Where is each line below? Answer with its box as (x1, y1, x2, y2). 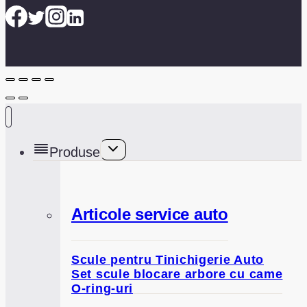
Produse (49, 144, 100, 160)
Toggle (104, 139, 130, 150)
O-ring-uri (71, 281, 133, 295)
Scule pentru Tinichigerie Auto (71, 252, 264, 267)
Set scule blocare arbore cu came (71, 267, 283, 281)
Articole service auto (71, 204, 228, 223)
